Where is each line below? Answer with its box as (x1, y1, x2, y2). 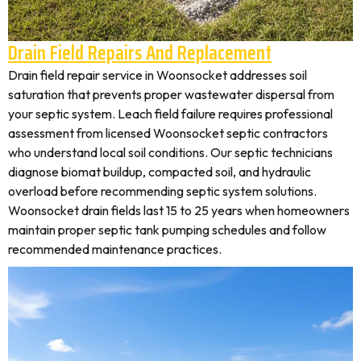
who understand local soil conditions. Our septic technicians (8, 144, 333, 160)
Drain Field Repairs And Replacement (8, 37, 272, 68)
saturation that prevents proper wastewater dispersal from (8, 86, 334, 102)
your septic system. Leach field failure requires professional (8, 106, 333, 122)
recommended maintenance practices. (8, 241, 222, 257)
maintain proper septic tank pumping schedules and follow (8, 222, 326, 238)
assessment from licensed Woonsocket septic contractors (8, 125, 328, 141)
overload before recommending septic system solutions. (8, 183, 317, 199)
